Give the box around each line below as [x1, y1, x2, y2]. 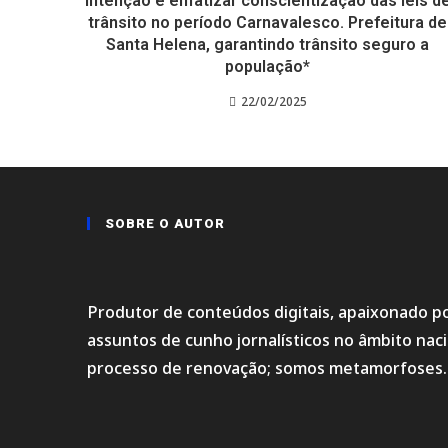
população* [225, 57, 311, 76]
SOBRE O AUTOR [105, 216, 225, 231]
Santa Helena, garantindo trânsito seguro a [106, 35, 430, 54]
